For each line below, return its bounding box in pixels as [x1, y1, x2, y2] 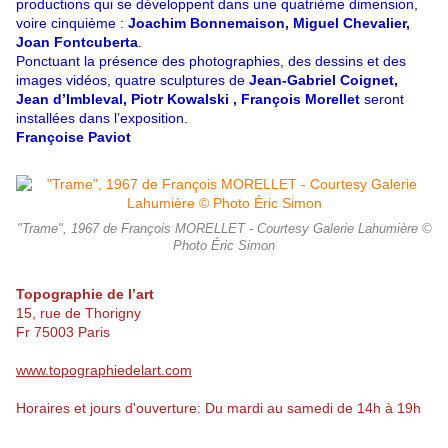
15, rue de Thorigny [16, 305, 141, 322]
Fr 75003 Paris [16, 324, 110, 341]
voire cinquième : [16, 15, 128, 32]
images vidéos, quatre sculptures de [16, 72, 249, 89]
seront [364, 91, 404, 108]
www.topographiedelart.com [16, 362, 192, 379]
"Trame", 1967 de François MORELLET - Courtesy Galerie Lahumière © [16, 222, 432, 237]
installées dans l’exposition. [16, 110, 188, 127]
